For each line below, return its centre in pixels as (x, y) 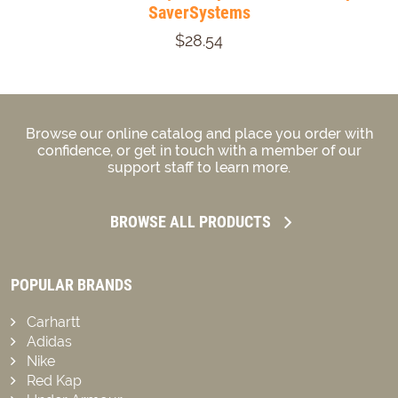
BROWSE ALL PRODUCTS (191, 222)
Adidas (49, 342)
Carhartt (53, 322)
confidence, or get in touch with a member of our (199, 151)
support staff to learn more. (199, 168)
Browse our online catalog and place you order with (199, 134)
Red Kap (54, 381)
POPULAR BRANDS (72, 285)
